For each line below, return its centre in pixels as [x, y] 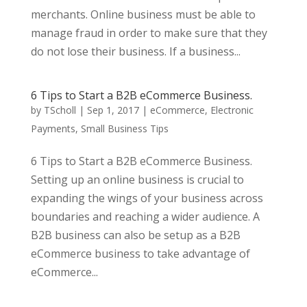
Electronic [232, 110]
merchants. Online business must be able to [143, 14]
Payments [53, 128]
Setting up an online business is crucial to [137, 180]
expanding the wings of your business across [147, 198]
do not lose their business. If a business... [135, 51]
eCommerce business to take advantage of [140, 254]
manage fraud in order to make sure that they [149, 33]
